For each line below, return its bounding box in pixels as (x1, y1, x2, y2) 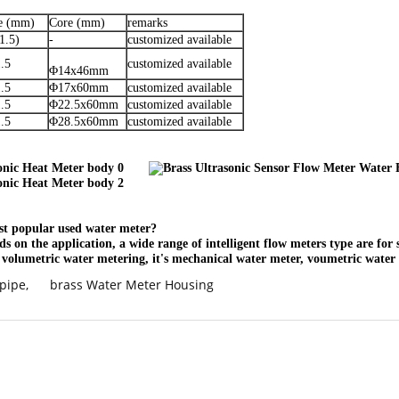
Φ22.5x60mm (49, 98, 118, 111)
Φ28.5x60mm (49, 115, 118, 128)
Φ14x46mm (49, 64, 109, 77)
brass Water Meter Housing (50, 276, 214, 293)
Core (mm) (49, 16, 105, 29)
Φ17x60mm (49, 81, 109, 94)
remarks (127, 16, 167, 29)
